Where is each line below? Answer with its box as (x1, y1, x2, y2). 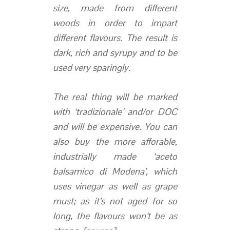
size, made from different (52, 2, 178, 14)
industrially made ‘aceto (52, 150, 178, 162)
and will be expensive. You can (52, 120, 178, 132)
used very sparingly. (52, 61, 130, 73)
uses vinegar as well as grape (52, 180, 178, 192)
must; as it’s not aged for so (52, 195, 178, 207)
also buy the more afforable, (52, 135, 178, 147)
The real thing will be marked (52, 90, 178, 103)
